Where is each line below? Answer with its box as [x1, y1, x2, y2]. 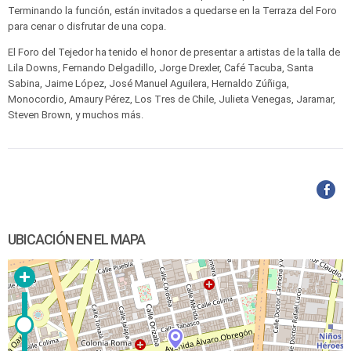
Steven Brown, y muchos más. [8, 109, 143, 121]
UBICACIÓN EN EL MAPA [8, 231, 145, 248]
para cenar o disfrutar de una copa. [8, 20, 166, 32]
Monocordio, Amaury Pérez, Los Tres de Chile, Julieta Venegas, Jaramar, [8, 93, 335, 105]
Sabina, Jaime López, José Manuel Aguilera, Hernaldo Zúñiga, [8, 78, 289, 89]
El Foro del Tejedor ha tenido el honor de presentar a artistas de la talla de [8, 46, 340, 58]
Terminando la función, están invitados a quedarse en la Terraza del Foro [8, 5, 337, 16]
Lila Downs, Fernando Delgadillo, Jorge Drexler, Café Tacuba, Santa [8, 62, 313, 74]
